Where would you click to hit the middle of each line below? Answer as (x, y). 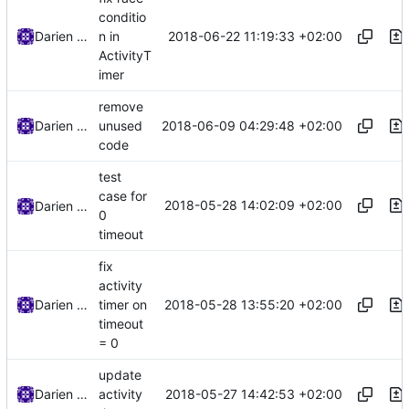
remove (121, 106)
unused (121, 125)
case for (123, 195)
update (120, 374)
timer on (123, 305)
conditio (122, 16)
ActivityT (125, 56)
